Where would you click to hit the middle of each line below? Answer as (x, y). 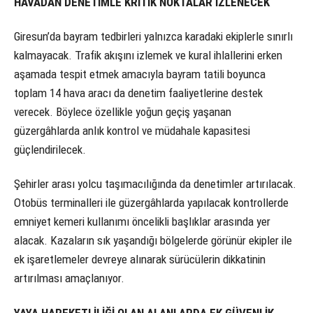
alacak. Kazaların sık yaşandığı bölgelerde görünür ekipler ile (153, 241)
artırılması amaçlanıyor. (69, 278)
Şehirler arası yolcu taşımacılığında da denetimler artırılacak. (155, 184)
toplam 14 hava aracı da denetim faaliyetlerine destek (138, 93)
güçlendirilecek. (50, 150)
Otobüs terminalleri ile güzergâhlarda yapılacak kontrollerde (151, 203)
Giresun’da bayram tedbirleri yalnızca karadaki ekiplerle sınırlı (153, 37)
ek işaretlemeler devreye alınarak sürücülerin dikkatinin (140, 260)
